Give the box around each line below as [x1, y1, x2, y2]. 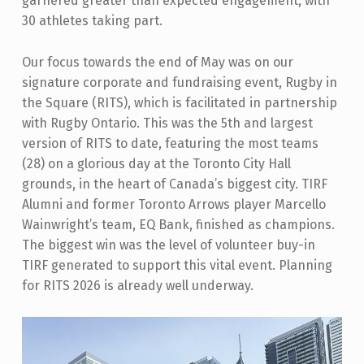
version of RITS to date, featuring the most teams [21, 135, 318, 151]
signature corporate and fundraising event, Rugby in [21, 74, 337, 90]
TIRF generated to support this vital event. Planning [21, 257, 332, 273]
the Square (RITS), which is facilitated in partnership [21, 94, 337, 110]
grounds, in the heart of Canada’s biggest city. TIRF [21, 175, 327, 192]
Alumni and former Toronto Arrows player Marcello [21, 196, 326, 212]
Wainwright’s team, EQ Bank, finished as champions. [21, 216, 335, 232]
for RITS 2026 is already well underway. [21, 277, 253, 293]
